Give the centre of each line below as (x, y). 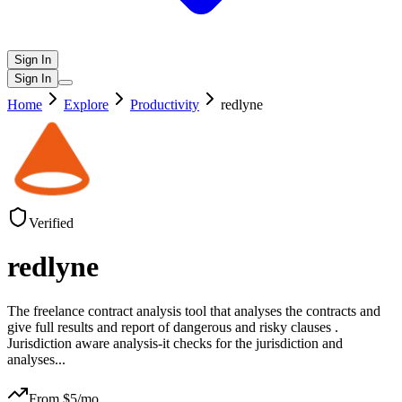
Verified (51, 223)
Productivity (165, 105)
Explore (86, 105)
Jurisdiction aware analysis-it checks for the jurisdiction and (175, 343)
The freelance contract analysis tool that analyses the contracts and (194, 310)
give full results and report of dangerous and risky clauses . (173, 327)
